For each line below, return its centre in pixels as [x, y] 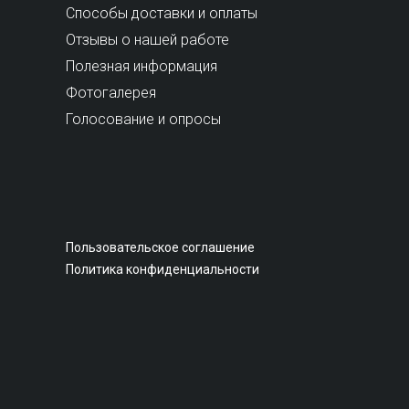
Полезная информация [142, 66]
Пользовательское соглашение [160, 247]
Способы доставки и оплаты [162, 13]
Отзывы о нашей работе [148, 39]
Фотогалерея [111, 92]
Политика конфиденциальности [163, 269]
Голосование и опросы [144, 119]
